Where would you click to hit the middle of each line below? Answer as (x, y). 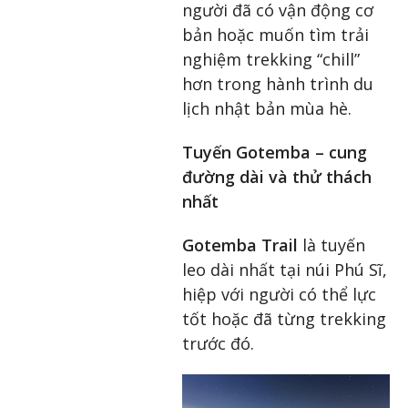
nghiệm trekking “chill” (271, 60)
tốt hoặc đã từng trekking (284, 318)
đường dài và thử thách (277, 176)
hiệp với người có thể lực (279, 294)
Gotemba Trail (240, 245)
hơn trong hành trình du (278, 84)
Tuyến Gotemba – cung (275, 152)
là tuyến (331, 245)
